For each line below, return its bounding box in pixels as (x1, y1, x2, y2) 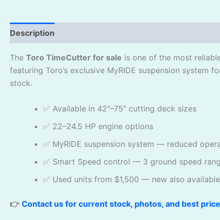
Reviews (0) (65, 28, 112, 38)
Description (10, 28, 55, 38)
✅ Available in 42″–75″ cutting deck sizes (43, 103, 196, 113)
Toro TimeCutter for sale (26, 53, 122, 63)
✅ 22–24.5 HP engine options (43, 121, 153, 131)
